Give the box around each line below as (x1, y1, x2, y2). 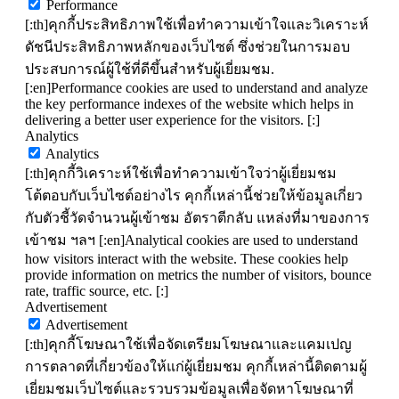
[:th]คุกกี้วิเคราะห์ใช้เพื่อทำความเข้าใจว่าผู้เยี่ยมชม (25, 165, 337, 181)
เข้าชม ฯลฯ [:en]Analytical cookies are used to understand (25, 232, 358, 248)
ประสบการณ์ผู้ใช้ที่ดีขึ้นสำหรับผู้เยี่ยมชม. (25, 61, 274, 77)
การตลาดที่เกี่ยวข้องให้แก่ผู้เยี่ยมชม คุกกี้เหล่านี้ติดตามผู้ (25, 358, 367, 374)
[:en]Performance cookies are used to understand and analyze (25, 79, 368, 95)
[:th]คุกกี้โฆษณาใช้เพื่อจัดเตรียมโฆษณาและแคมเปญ (25, 336, 352, 352)
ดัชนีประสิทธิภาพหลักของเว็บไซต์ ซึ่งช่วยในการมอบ (25, 38, 350, 54)
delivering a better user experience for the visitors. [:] (25, 111, 320, 127)
